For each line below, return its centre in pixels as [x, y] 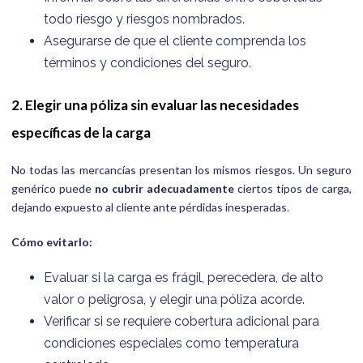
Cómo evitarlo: [52, 241]
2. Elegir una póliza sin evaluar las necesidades [155, 105]
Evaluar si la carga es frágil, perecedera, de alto [184, 278]
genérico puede [53, 189]
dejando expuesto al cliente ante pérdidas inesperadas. [150, 207]
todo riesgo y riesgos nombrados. [144, 19]
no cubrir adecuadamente [164, 189]
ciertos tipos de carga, [293, 189]
